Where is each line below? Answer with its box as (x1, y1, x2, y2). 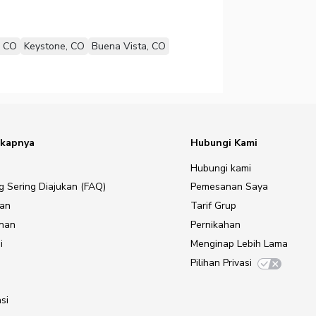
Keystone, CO (23, 39, 85, 53)
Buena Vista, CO (91, 39, 166, 53)
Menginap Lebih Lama (190, 236, 288, 250)
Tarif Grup (190, 199, 236, 213)
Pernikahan (190, 217, 241, 231)
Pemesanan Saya (190, 180, 268, 194)
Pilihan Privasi (190, 255, 252, 269)
